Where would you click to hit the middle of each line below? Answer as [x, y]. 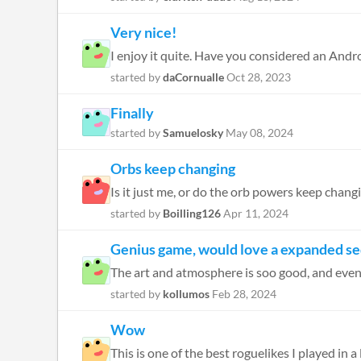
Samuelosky [193, 133]
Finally [132, 113]
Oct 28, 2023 [259, 77]
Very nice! [143, 32]
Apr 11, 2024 [256, 213]
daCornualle [193, 77]
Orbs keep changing [173, 168]
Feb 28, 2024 [244, 294]
